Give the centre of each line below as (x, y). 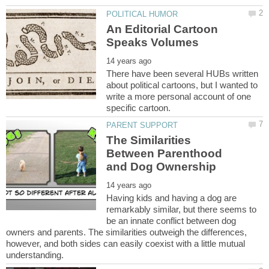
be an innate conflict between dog (171, 221)
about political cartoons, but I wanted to (182, 85)
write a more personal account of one (179, 96)
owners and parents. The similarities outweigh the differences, (126, 232)
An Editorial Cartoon (162, 29)
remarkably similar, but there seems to (182, 210)
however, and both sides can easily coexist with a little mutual (125, 244)
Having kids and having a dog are (172, 198)
